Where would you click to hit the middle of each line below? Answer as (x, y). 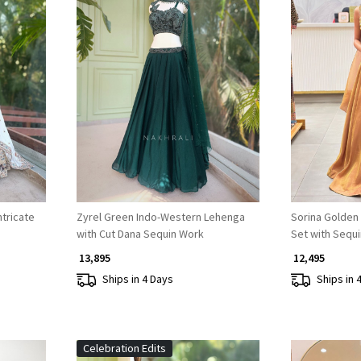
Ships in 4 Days (137, 279)
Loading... (174, 87)
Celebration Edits (124, 348)
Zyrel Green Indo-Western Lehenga (160, 216)
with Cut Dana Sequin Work (140, 233)
